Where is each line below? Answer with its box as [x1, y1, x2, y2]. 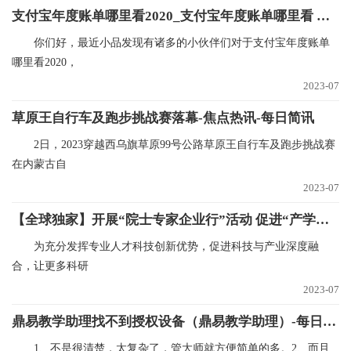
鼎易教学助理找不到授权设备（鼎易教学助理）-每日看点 [323, 314, 336, 329]
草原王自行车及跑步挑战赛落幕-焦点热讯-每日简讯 [12, 110, 314, 125]
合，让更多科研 [12, 260, 89, 272]
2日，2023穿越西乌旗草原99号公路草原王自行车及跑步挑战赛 [34, 139, 335, 150]
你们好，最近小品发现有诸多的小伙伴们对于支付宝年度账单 [34, 37, 330, 49]
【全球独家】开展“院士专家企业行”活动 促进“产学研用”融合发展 [316, 212, 329, 227]
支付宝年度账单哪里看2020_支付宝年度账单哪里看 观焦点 [317, 9, 330, 24]
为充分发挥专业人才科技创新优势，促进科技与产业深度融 [34, 241, 319, 252]
